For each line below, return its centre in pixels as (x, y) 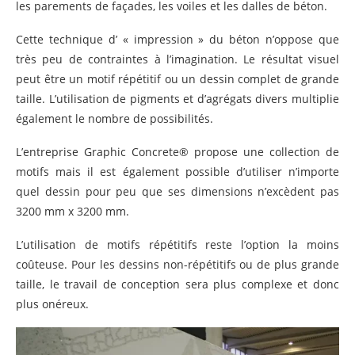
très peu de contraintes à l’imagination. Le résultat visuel (177, 59)
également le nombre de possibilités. (115, 118)
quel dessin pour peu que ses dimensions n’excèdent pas (177, 191)
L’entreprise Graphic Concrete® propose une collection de (177, 151)
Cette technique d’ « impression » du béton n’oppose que (177, 39)
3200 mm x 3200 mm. (73, 211)
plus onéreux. (52, 303)
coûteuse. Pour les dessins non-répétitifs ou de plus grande (177, 264)
